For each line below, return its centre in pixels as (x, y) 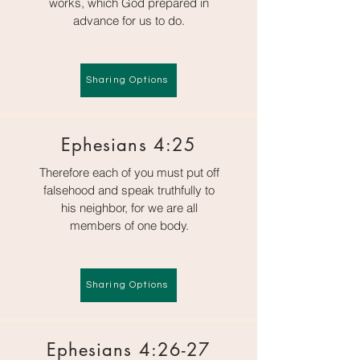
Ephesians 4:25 (129, 144)
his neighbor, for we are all (129, 207)
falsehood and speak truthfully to (129, 190)
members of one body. (129, 225)
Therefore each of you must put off (129, 172)
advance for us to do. (129, 20)
